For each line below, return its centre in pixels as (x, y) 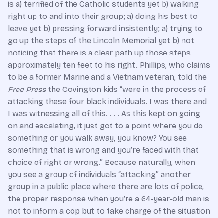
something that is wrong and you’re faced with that (103, 150)
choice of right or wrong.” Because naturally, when (101, 162)
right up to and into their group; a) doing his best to (103, 16)
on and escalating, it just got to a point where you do (105, 126)
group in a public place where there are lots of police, (106, 187)
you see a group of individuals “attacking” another (99, 174)
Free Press (27, 89)
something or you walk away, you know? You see (97, 138)
